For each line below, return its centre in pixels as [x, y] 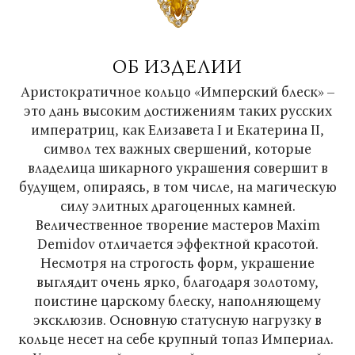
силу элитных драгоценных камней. [177, 206]
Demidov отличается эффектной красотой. [177, 244]
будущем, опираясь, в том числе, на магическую [177, 187]
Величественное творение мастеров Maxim [177, 225]
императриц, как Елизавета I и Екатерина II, [177, 130]
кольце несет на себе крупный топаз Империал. [177, 339]
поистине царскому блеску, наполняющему [177, 301]
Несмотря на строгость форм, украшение [177, 263]
